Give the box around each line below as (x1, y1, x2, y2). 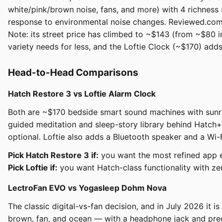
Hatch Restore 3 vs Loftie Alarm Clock (8, 89, 156, 99)
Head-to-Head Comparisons (8, 66, 138, 79)
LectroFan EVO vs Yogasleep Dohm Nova (8, 183, 166, 193)
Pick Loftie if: (8, 163, 57, 173)
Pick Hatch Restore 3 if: (8, 150, 99, 161)
